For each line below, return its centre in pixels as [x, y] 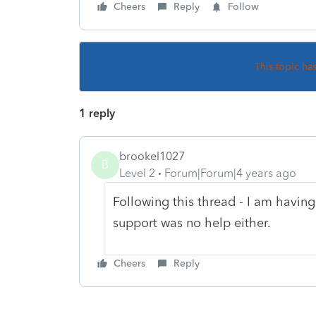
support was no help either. [192, 223]
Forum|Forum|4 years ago [230, 173]
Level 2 [137, 173]
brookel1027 [152, 156]
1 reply [97, 113]
